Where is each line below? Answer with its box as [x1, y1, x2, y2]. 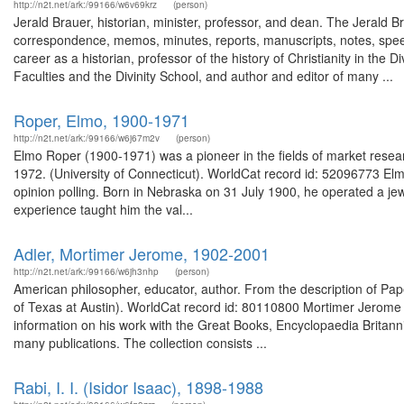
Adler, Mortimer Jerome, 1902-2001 [14, 242, 270, 265]
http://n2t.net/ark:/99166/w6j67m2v [14, 132, 160, 144]
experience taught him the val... [14, 200, 193, 218]
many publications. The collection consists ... [14, 334, 267, 352]
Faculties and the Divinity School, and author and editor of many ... [14, 67, 393, 85]
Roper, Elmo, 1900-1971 [14, 108, 189, 132]
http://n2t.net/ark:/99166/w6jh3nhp [14, 265, 159, 278]
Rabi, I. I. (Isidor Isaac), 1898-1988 [14, 375, 263, 399]
